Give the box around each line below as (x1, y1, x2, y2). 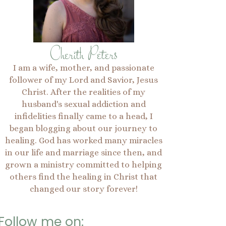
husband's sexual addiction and (21, 99, 146, 109)
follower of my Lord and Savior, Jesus (9, 75, 158, 85)
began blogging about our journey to (10, 124, 158, 133)
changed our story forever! (29, 184, 138, 194)
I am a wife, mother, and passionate (13, 63, 154, 73)
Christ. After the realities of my (22, 87, 146, 97)
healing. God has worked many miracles (5, 136, 162, 145)
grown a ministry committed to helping (5, 160, 162, 169)
